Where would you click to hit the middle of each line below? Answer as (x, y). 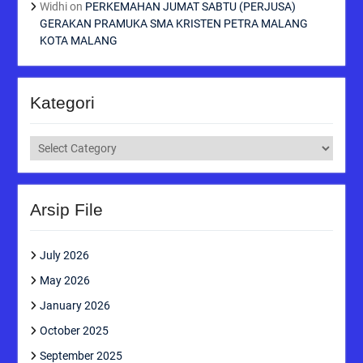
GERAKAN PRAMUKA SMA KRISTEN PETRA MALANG (173, 23)
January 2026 (75, 305)
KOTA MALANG (78, 40)
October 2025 (74, 330)
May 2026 (64, 280)
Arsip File (66, 209)
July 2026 (64, 255)
